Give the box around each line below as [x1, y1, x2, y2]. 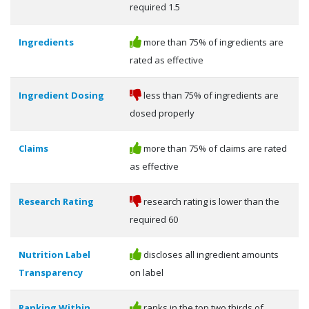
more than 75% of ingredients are [141, 35, 283, 48]
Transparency [19, 266, 83, 279]
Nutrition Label [19, 248, 90, 261]
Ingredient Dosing [19, 88, 104, 101]
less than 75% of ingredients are [141, 88, 279, 101]
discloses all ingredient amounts [141, 248, 279, 261]
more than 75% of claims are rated [141, 141, 287, 154]
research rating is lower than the [141, 195, 279, 208]
